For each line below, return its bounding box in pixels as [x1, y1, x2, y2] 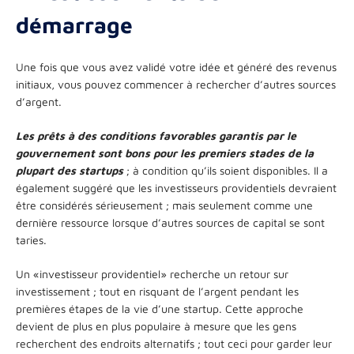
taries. [16, 232, 47, 247]
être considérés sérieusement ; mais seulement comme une [16, 198, 313, 212]
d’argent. [16, 94, 62, 108]
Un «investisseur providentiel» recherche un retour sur [16, 266, 288, 281]
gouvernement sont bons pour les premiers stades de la [16, 145, 314, 160]
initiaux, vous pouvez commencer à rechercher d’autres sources [16, 77, 336, 91]
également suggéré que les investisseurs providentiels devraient [16, 180, 337, 194]
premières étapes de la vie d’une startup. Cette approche [16, 301, 303, 315]
